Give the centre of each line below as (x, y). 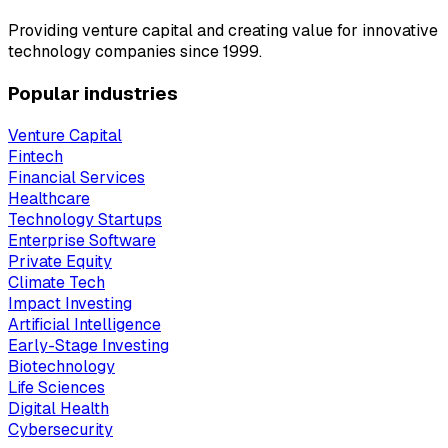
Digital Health (58, 408)
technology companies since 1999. (135, 52)
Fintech (35, 156)
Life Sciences (56, 387)
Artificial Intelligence (84, 324)
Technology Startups (85, 219)
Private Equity (60, 261)
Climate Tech (56, 282)
